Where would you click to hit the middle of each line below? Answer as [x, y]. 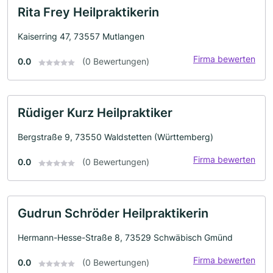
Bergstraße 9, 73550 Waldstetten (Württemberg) [115, 137]
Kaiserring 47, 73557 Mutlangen [81, 37]
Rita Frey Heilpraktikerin [88, 12]
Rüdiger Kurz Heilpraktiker [95, 113]
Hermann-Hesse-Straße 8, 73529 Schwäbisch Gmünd [125, 238]
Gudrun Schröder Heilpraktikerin [113, 214]
